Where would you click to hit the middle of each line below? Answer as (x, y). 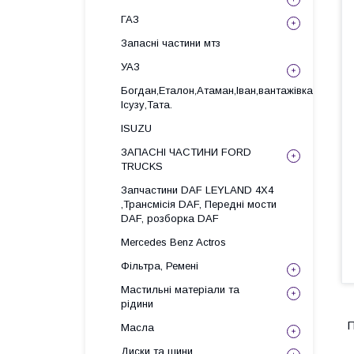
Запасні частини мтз (171, 43)
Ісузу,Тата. (147, 105)
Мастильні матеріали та (180, 290)
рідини (137, 304)
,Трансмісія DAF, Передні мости (199, 204)
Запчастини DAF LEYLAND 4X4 (197, 190)
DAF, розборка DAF (170, 218)
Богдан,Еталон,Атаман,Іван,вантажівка (217, 90)
